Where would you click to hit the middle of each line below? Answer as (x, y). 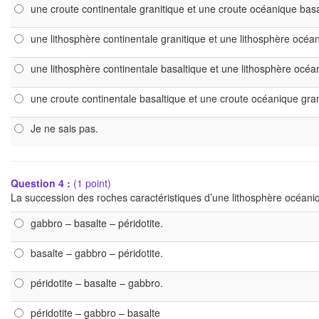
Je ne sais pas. (64, 128)
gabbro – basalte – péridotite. (97, 223)
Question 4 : (42, 183)
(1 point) (92, 183)
